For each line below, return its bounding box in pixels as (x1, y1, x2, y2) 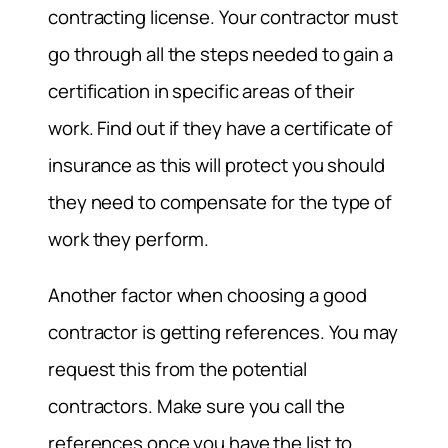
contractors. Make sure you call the (48, 392, 345, 419)
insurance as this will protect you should (48, 152, 385, 179)
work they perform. (48, 226, 210, 253)
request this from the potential (48, 355, 307, 382)
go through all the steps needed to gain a (48, 41, 393, 68)
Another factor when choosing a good (48, 281, 367, 308)
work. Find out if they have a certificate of (48, 115, 393, 142)
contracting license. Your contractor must (48, 4, 398, 31)
